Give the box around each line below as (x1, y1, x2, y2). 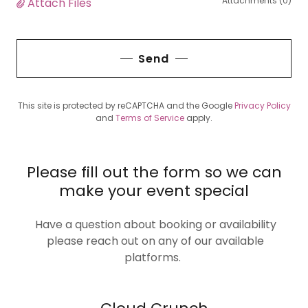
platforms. (124, 250, 184, 266)
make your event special (59, 180, 249, 202)
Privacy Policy (234, 100, 291, 112)
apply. (184, 112, 212, 124)
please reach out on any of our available (44, 233, 264, 250)
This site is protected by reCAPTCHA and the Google (17, 100, 234, 112)
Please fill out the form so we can (26, 162, 282, 184)
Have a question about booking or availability (32, 217, 276, 233)
